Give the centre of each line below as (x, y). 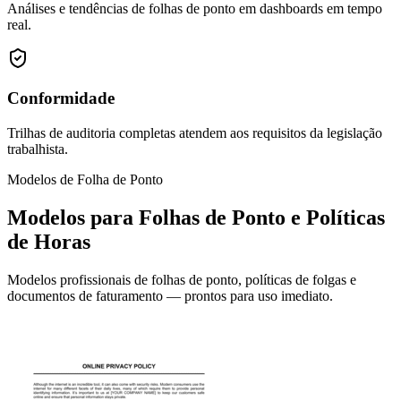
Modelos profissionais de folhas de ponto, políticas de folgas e (182, 279)
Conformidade (61, 98)
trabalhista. (38, 149)
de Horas (49, 241)
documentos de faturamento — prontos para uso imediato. (170, 295)
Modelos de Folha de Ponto (85, 180)
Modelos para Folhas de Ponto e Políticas (196, 217)
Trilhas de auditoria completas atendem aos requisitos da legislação (195, 133)
